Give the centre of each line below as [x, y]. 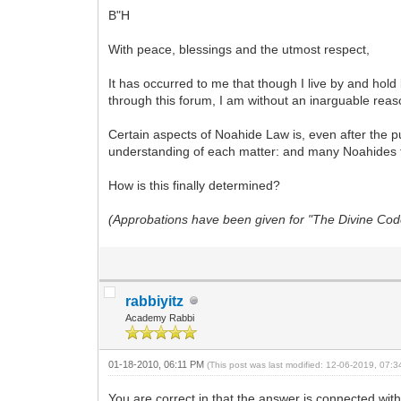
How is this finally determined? [195, 185]
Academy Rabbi [160, 317]
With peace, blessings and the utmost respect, [239, 49]
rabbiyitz [155, 301]
